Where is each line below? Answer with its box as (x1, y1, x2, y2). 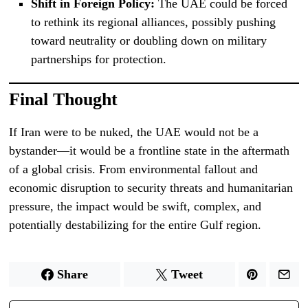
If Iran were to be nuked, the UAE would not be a (9, 124, 259, 139)
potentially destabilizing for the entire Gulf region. (9, 217, 262, 232)
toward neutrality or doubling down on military (30, 33, 267, 47)
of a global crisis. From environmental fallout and (9, 162, 258, 176)
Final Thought (9, 89, 118, 109)
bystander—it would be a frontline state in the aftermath (9, 143, 290, 157)
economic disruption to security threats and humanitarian (9, 180, 294, 195)
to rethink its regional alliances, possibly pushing (30, 14, 276, 29)
